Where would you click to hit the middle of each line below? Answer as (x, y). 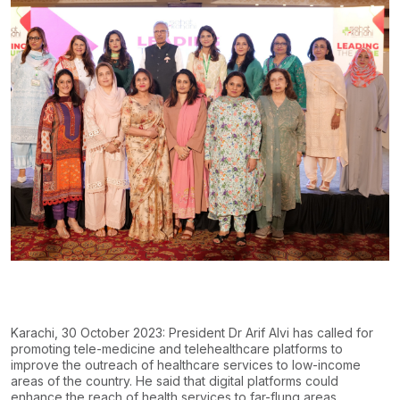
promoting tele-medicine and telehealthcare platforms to (177, 349)
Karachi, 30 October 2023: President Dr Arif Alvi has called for (192, 333)
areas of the (46, 381)
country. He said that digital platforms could (210, 381)
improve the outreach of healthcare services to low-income (186, 365)
